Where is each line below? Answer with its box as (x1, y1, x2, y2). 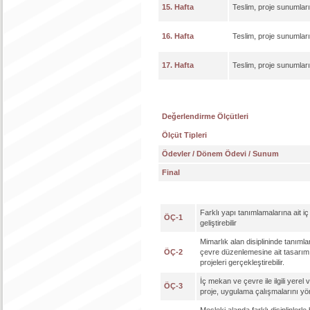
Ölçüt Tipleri (162, 131, 207, 139)
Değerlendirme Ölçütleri (162, 112, 248, 120)
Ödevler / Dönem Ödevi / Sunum (162, 149, 279, 158)
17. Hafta (162, 61, 194, 69)
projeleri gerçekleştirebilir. (200, 258, 284, 266)
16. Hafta (162, 32, 194, 40)
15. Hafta (162, 3, 194, 11)
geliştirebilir (200, 219, 237, 227)
